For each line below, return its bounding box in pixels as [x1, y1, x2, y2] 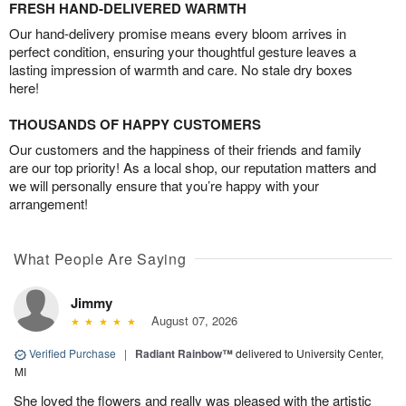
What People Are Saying [14, 248, 187, 270]
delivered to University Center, [236, 345, 383, 362]
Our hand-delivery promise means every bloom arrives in [9, 24, 346, 43]
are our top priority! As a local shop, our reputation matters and [9, 158, 376, 178]
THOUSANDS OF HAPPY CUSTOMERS [9, 114, 261, 135]
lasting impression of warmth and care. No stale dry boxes [9, 60, 353, 80]
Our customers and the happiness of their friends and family [9, 140, 362, 159]
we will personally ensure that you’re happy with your [9, 176, 319, 196]
